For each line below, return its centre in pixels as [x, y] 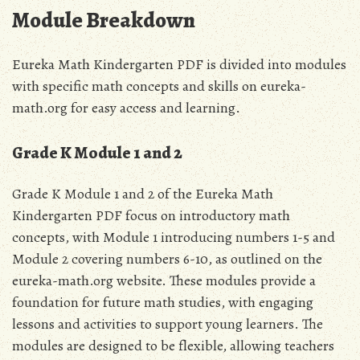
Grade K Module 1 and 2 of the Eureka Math [143, 193]
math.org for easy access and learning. [126, 108]
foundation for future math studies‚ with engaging [163, 302]
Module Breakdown [104, 20]
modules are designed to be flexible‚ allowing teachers [173, 345]
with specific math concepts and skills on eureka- [159, 86]
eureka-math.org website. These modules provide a [164, 280]
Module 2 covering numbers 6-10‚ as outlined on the [167, 258]
